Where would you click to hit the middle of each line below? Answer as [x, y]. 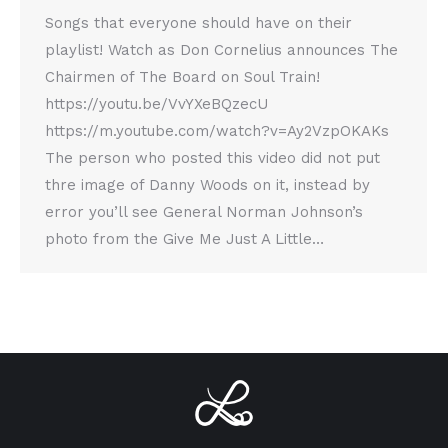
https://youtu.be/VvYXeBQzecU [156, 104]
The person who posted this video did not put [212, 158]
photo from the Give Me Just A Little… [184, 239]
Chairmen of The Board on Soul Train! [182, 77]
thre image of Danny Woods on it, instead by [207, 185]
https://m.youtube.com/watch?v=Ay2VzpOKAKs [217, 131]
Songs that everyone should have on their [198, 23]
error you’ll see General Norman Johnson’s [204, 212]
